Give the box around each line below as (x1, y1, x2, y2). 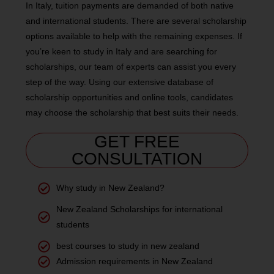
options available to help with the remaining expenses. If (26, 31, 243, 41)
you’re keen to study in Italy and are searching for (26, 46, 218, 56)
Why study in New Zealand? (56, 183, 165, 193)
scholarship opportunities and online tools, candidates (26, 92, 234, 102)
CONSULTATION (72, 149, 202, 168)
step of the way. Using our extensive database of (26, 77, 214, 87)
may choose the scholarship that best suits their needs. (26, 108, 239, 117)
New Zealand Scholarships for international (56, 204, 223, 214)
